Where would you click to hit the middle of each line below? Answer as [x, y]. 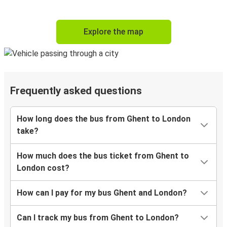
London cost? [43, 168]
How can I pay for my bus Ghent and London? [102, 193]
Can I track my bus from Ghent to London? [98, 218]
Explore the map [113, 32]
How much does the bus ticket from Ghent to [103, 156]
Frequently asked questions [76, 91]
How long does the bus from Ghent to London [104, 119]
